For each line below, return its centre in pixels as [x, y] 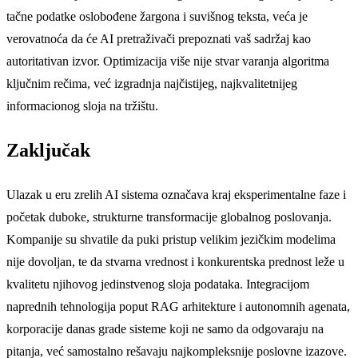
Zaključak [48, 151]
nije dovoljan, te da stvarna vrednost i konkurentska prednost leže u [175, 262]
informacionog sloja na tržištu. [82, 106]
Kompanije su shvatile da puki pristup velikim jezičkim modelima [171, 240]
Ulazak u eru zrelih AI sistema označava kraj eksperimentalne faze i [176, 195]
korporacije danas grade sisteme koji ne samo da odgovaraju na [165, 329]
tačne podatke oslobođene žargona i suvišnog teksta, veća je [157, 17]
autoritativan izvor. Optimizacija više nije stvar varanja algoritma [168, 62]
